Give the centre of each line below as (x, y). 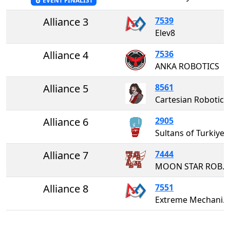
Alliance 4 (66, 55)
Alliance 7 (66, 155)
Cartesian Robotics (191, 99)
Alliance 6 (66, 122)
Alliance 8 (66, 188)
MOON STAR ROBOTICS (226, 166)
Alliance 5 (66, 88)
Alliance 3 (66, 22)
